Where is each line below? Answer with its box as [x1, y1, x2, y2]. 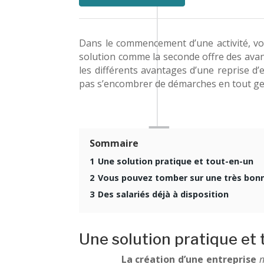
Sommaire [90, 136, 139, 150]
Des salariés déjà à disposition [98, 188, 229, 200]
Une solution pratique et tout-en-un [98, 155, 254, 167]
